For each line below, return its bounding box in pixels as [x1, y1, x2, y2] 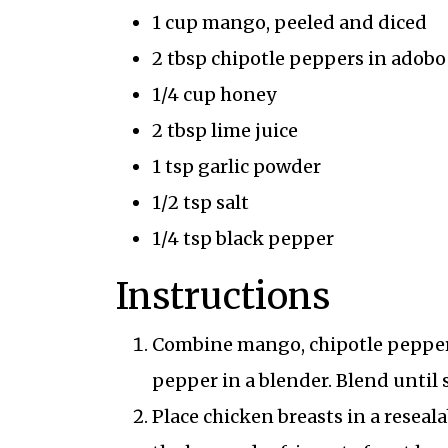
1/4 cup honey [151, 83, 276, 107]
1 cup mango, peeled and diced [151, 11, 427, 35]
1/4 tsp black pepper [151, 227, 334, 251]
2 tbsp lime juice [151, 119, 298, 143]
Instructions [115, 274, 330, 320]
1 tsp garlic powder [151, 155, 321, 179]
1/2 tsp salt [151, 191, 249, 215]
